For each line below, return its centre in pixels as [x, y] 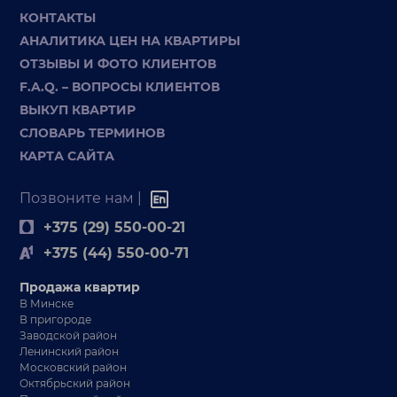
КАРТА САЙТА [67, 156]
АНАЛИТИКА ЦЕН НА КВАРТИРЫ [130, 40]
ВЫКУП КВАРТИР [78, 109]
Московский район [74, 367]
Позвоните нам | [85, 198]
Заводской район [69, 335]
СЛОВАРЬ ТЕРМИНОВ [93, 132]
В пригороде [56, 319]
